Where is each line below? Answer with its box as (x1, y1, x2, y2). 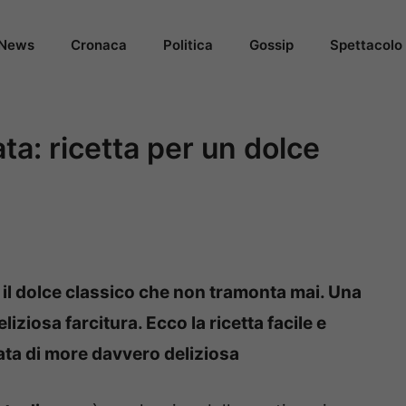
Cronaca (71, 36, 127, 53)
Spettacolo (330, 36, 402, 53)
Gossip (249, 36, 294, 53)
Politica (163, 36, 213, 53)
